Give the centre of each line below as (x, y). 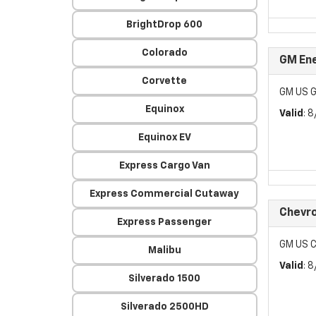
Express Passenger (165, 222)
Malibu (164, 250)
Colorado (164, 53)
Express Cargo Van (164, 166)
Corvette (165, 81)
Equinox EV (164, 138)
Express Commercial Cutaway (165, 194)
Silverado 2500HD (164, 307)
